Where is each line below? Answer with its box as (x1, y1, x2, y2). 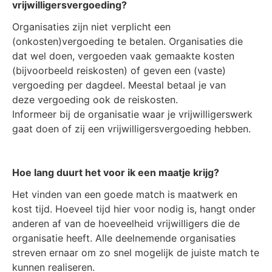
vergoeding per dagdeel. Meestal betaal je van (12, 79, 226, 91)
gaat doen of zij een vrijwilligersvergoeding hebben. (12, 123, 254, 135)
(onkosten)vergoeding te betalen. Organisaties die (12, 35, 243, 47)
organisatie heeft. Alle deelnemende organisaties (12, 232, 236, 244)
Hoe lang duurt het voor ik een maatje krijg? (12, 166, 219, 178)
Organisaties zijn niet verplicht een (12, 21, 171, 33)
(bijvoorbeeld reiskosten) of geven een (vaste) (12, 64, 226, 76)
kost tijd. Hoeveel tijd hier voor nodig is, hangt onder (12, 203, 256, 215)
